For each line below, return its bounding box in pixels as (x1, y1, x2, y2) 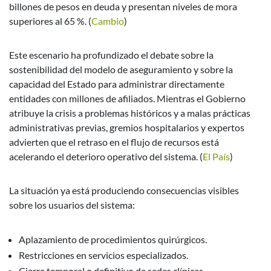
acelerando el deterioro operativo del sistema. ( (9, 150, 203, 162)
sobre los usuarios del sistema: (9, 198, 135, 211)
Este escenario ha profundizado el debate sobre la (9, 48, 214, 60)
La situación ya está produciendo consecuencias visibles (9, 184, 239, 196)
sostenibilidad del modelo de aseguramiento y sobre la (9, 63, 233, 75)
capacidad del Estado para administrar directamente (9, 77, 224, 90)
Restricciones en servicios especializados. (19, 249, 188, 261)
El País (203, 150, 230, 162)
